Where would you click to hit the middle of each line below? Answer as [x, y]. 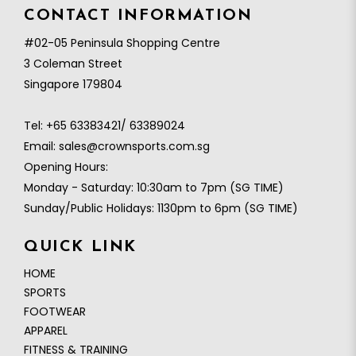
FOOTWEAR [55, 312]
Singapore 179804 [73, 85]
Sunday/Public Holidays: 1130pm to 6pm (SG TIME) [161, 209]
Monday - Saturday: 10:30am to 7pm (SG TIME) [154, 188]
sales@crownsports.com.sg [134, 147]
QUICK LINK [80, 248]
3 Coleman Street [73, 64]
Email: [41, 147]
